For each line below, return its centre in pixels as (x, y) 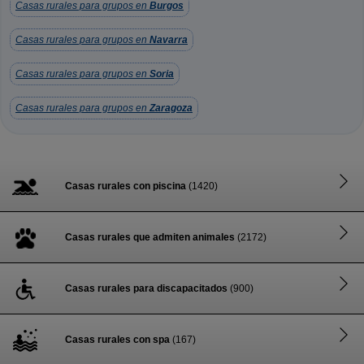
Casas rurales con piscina (126, 186)
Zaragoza (171, 108)
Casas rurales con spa (117, 340)
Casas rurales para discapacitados (146, 288)
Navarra (169, 40)
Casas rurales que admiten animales (150, 237)
